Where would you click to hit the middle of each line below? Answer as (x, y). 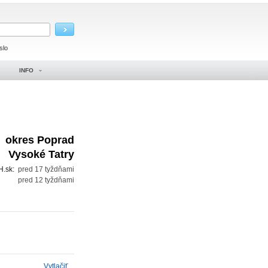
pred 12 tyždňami (46, 180)
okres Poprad (40, 140)
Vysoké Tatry (41, 154)
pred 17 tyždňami (46, 169)
